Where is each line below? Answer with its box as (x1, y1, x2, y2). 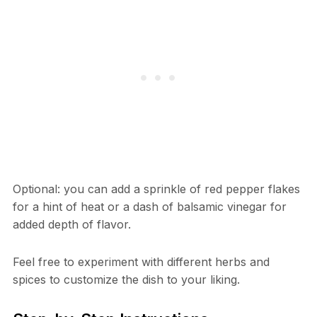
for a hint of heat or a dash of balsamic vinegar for (12, 200, 287, 214)
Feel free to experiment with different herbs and (12, 255, 270, 270)
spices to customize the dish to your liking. (12, 272, 240, 287)
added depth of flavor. (12, 217, 131, 232)
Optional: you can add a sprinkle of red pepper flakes (12, 182, 300, 197)
